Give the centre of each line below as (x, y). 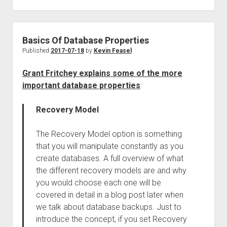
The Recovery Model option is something (109, 134)
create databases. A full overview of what (109, 158)
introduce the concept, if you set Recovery (111, 219)
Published (36, 51)
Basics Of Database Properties (85, 40)
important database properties (81, 85)
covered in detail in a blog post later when (109, 195)
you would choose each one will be (98, 183)
